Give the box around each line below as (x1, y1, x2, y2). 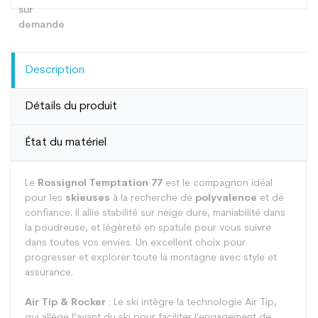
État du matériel (26, 137, 106, 148)
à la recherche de (110, 193, 195, 204)
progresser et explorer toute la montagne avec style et (25, 253, 277, 263)
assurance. (25, 268, 73, 278)
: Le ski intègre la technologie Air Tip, (106, 297, 277, 308)
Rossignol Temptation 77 (38, 178, 163, 189)
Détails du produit (26, 101, 117, 112)
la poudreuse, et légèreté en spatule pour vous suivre (25, 223, 271, 234)
